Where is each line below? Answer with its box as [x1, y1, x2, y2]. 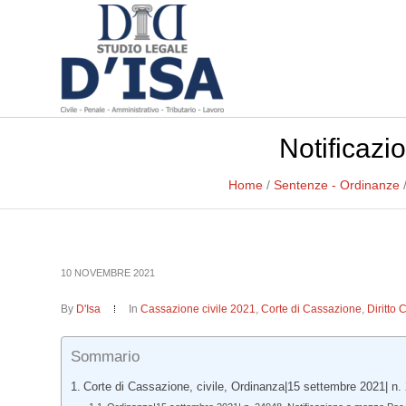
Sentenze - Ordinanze [274, 178, 400, 192]
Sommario [71, 348, 140, 366]
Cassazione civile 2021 [140, 303, 256, 315]
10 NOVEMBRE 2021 [61, 267, 156, 278]
